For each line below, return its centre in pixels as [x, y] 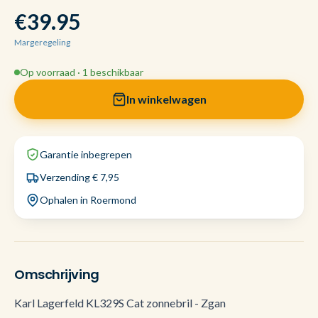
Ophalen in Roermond [88, 200]
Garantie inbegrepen [86, 154]
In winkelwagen [166, 99]
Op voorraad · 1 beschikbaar [82, 72]
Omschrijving [57, 274]
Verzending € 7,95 [79, 177]
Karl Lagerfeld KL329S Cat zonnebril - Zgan [120, 303]
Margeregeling [42, 42]
